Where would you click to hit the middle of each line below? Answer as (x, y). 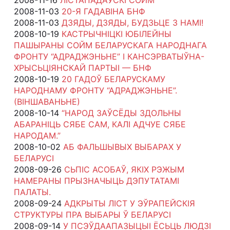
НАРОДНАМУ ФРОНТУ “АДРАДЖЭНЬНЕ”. (95, 90)
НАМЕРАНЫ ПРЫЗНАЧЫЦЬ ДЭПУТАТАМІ (96, 180)
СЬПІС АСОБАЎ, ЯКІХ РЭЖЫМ (124, 169)
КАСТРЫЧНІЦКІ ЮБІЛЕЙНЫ (116, 34)
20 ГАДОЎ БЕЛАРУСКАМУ (113, 79)
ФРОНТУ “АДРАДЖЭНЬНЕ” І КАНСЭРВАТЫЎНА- (109, 56)
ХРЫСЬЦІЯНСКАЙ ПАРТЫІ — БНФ (82, 68)
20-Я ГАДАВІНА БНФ (103, 11)
